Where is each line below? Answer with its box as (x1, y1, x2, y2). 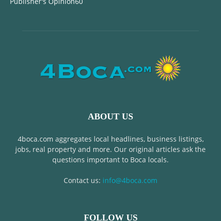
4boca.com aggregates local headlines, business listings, (17, 134, 204, 144)
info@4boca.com (103, 176, 157, 185)
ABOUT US (88, 111, 133, 121)
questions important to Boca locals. (52, 155, 169, 164)
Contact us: (64, 176, 103, 185)
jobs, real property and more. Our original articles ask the (15, 145, 206, 154)
